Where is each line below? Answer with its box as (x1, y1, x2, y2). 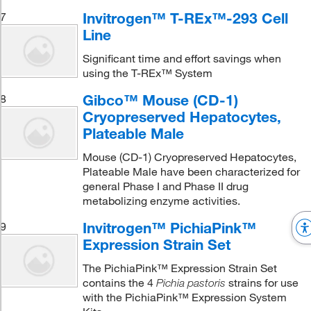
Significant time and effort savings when (82, 51, 281, 65)
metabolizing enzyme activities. (82, 194, 240, 208)
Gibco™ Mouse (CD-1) (82, 91, 238, 109)
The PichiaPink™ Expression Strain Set (82, 261, 277, 275)
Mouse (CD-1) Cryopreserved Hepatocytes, (82, 150, 296, 164)
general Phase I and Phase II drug (82, 179, 249, 193)
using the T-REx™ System (82, 66, 212, 80)
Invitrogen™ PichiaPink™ (82, 219, 256, 237)
